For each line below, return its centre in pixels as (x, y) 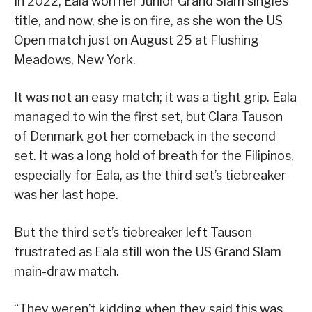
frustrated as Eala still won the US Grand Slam (148, 251)
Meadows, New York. (75, 59)
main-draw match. (67, 271)
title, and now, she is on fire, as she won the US (148, 20)
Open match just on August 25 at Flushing (136, 40)
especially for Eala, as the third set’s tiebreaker (150, 175)
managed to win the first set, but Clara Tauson (148, 116)
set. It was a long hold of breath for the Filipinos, (154, 155)
